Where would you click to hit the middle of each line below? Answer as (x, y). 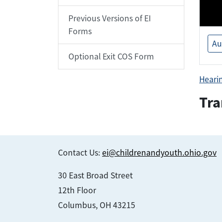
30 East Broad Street (95, 176)
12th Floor (77, 191)
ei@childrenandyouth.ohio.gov (159, 153)
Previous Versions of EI (110, 18)
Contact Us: (80, 153)
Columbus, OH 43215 (97, 205)
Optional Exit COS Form (111, 56)
